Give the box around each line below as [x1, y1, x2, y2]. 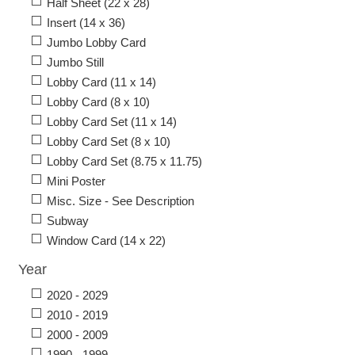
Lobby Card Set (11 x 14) [47, 115, 177, 129]
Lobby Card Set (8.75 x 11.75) [47, 155, 202, 169]
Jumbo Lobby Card [47, 36, 146, 50]
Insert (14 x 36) [47, 16, 125, 30]
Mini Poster [47, 174, 105, 189]
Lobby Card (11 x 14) [47, 75, 156, 90]
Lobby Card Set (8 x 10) [47, 135, 170, 149]
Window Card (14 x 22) [47, 234, 166, 248]
